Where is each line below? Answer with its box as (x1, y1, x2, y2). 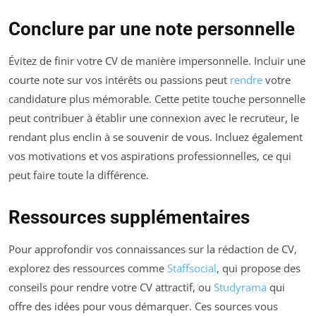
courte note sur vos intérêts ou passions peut (8, 72, 230, 87)
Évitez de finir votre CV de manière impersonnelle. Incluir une (8, 53, 305, 68)
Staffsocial (167, 260, 217, 275)
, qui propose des (217, 260, 300, 275)
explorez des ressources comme (8, 260, 167, 275)
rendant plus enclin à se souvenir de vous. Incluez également (8, 129, 303, 144)
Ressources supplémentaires (8, 206, 250, 228)
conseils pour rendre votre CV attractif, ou (8, 279, 214, 294)
